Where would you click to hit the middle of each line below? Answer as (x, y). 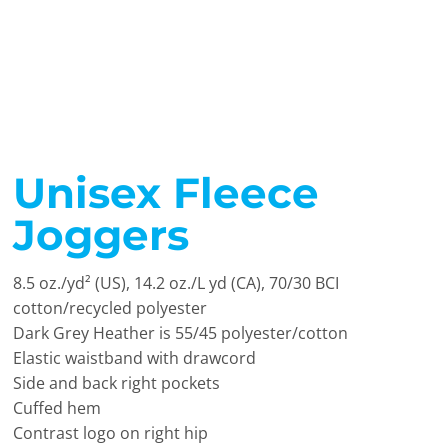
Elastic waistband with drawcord (134, 358)
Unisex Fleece (166, 193)
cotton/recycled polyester (110, 308)
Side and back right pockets (116, 383)
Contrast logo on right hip (110, 433)
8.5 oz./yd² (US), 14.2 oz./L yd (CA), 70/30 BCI (176, 283)
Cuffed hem (57, 408)
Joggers (101, 235)
